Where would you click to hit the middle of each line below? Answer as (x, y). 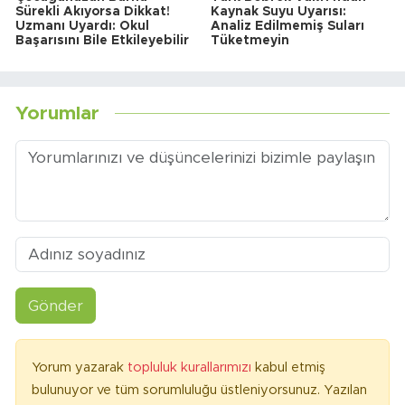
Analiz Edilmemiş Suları (287, 27)
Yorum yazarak (80, 368)
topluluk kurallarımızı (191, 368)
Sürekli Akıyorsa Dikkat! (93, 12)
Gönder (55, 306)
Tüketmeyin (250, 41)
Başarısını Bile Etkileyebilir (102, 41)
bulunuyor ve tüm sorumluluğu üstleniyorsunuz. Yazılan (199, 391)
